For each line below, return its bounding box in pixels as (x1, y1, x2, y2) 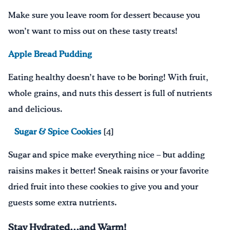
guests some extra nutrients (8, 199, 114, 207)
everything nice (93, 151, 155, 159)
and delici (8, 105, 47, 113)
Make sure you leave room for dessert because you (8, 12, 200, 20)
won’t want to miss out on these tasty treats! (8, 28, 178, 36)
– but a (155, 151, 182, 159)
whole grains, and (8, 89, 79, 98)
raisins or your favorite (124, 167, 209, 175)
